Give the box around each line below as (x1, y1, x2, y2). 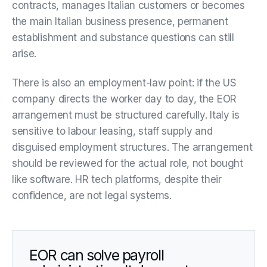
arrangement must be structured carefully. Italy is (12, 108, 240, 121)
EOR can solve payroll (29, 246, 164, 264)
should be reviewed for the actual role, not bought (12, 157, 243, 169)
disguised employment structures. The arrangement (12, 141, 253, 153)
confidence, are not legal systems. (12, 189, 172, 201)
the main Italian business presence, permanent (12, 15, 228, 27)
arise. (12, 47, 37, 60)
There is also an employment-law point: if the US (12, 76, 237, 89)
